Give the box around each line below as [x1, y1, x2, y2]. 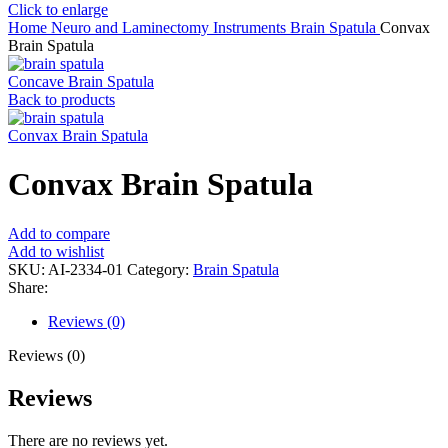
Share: [8, 278, 48, 296]
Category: [127, 260, 189, 278]
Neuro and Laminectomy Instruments [51, 19, 290, 36]
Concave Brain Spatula [8, 73, 154, 90]
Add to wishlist [8, 242, 104, 260]
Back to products [8, 91, 115, 108]
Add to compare [8, 224, 110, 242]
